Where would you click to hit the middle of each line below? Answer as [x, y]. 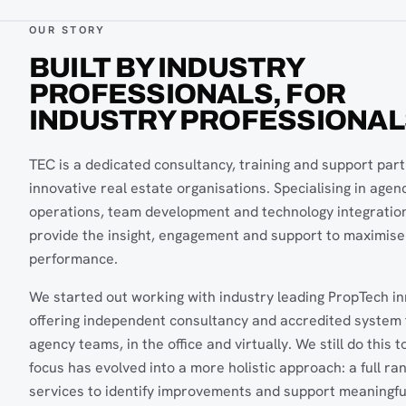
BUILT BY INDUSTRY [166, 67]
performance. [73, 258]
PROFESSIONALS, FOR [188, 93]
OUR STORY [68, 29]
